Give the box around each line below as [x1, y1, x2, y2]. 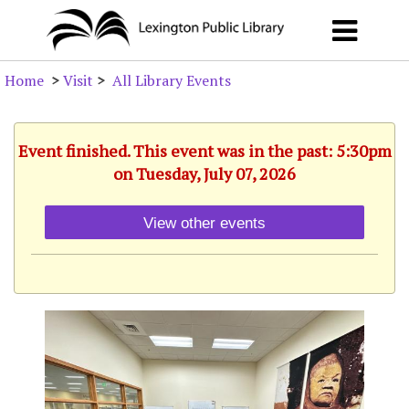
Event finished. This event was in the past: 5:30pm [17, 140, 392, 163]
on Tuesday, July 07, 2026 [113, 163, 296, 185]
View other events [143, 213, 266, 232]
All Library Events [112, 70, 231, 91]
